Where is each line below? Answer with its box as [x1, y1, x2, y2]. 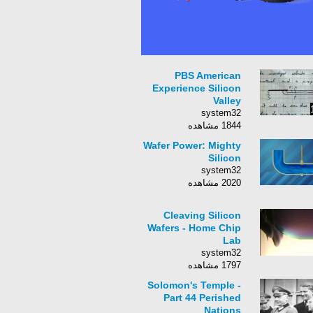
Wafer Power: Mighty [143, 140, 241, 151]
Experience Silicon [152, 82, 241, 94]
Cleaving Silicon [163, 210, 241, 221]
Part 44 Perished [163, 292, 241, 303]
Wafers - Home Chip [147, 222, 241, 233]
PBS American [175, 70, 241, 81]
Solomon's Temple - [147, 279, 241, 291]
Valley [213, 95, 241, 106]
